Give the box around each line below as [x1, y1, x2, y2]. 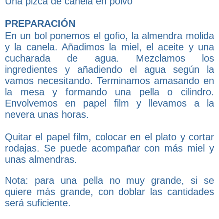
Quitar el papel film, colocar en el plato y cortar [5, 131, 214, 142]
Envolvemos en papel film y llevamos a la [5, 97, 214, 109]
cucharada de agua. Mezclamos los [5, 52, 214, 64]
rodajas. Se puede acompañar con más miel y [5, 142, 214, 153]
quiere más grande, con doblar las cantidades [5, 186, 214, 197]
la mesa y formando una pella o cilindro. [5, 86, 214, 97]
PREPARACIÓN [5, 18, 75, 29]
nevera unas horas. [5, 109, 89, 120]
